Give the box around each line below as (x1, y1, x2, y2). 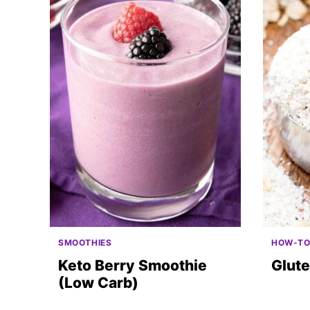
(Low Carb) (58, 274, 138, 291)
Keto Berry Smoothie (58, 257, 207, 274)
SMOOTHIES (58, 237, 112, 248)
